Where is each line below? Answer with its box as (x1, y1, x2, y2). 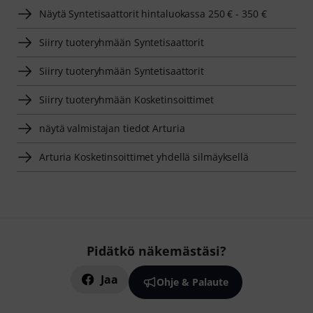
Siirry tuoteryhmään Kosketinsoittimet (39, 92, 214, 106)
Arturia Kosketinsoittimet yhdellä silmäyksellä (39, 150, 249, 163)
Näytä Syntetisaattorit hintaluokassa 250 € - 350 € (39, 6, 267, 20)
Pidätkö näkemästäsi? (87, 242, 226, 259)
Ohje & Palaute (156, 275, 228, 289)
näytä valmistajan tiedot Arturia (39, 121, 185, 135)
